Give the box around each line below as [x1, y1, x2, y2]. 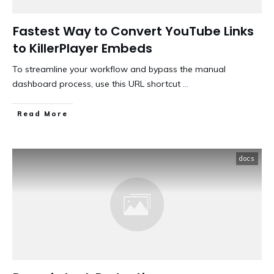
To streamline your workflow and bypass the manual [12, 64, 226, 75]
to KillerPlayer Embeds [13, 40, 152, 57]
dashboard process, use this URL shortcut [12, 78, 183, 90]
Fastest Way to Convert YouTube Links [13, 23, 254, 40]
